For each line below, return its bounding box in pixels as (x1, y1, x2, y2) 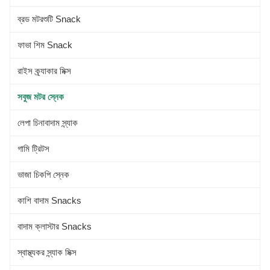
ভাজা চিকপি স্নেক (17, 169, 69, 180)
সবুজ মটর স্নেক (17, 91, 64, 102)
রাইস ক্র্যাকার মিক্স (17, 65, 71, 76)
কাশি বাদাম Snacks (17, 195, 81, 206)
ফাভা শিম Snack (17, 39, 72, 50)
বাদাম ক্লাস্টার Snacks (17, 221, 92, 231)
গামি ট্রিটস (17, 143, 49, 154)
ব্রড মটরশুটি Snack (17, 13, 81, 24)
